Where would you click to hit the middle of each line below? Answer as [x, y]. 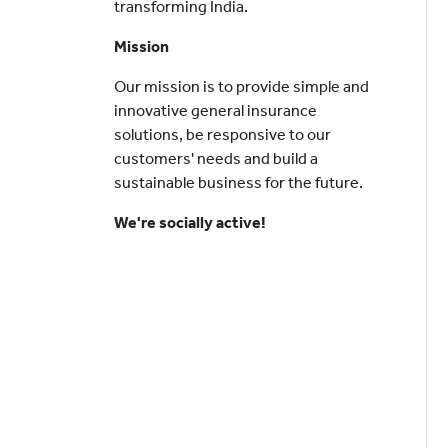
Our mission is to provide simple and [241, 86]
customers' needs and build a [216, 158]
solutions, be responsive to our [222, 134]
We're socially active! [190, 222]
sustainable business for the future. [238, 182]
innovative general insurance [215, 110]
